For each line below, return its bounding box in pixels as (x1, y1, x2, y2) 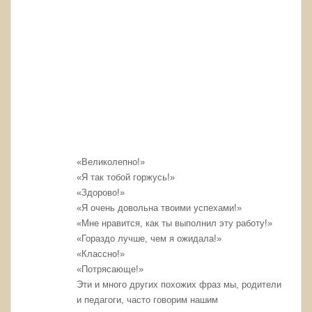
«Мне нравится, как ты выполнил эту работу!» (77, 218, 273, 229)
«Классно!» (77, 249, 125, 260)
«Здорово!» (77, 187, 125, 198)
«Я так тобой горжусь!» (77, 172, 175, 183)
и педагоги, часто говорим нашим (77, 295, 219, 306)
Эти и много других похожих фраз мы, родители (77, 279, 282, 290)
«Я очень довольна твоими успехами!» (77, 203, 242, 214)
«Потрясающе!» (77, 264, 144, 275)
